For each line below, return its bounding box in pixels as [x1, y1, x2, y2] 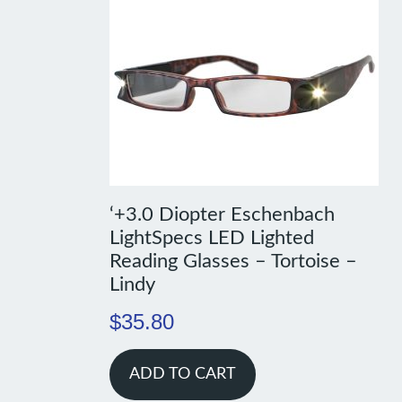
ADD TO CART [128, 366, 236, 383]
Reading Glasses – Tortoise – [109, 251, 357, 272]
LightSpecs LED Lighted [109, 228, 314, 249]
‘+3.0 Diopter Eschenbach [109, 205, 335, 225]
